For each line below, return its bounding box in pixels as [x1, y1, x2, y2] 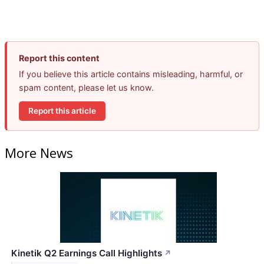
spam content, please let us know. [19, 82, 154, 93]
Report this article [28, 105, 96, 115]
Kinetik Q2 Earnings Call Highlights [11, 247, 162, 259]
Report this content [19, 52, 100, 63]
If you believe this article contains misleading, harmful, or [19, 68, 243, 79]
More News [5, 144, 73, 162]
